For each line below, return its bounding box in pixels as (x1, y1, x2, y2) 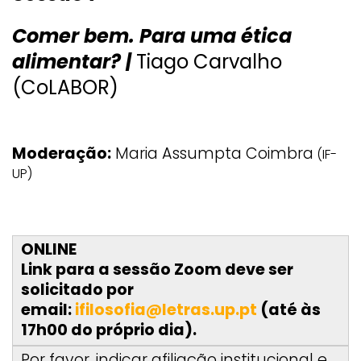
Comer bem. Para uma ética (12, 22, 292, 49)
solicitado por (21, 278, 134, 301)
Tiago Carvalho (136, 48, 282, 75)
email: (21, 298, 75, 321)
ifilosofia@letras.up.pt (75, 298, 257, 321)
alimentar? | (12, 48, 136, 75)
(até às (257, 298, 321, 321)
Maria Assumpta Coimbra (111, 142, 313, 164)
